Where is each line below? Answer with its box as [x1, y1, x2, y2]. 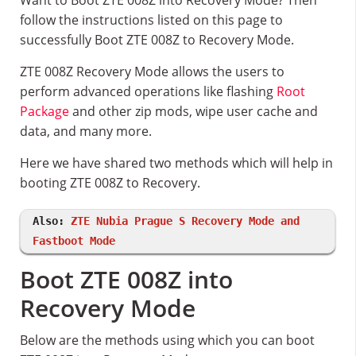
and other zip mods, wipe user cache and [69, 103, 318, 120]
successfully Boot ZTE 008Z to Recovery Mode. [20, 31, 294, 48]
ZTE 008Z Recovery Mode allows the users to [20, 63, 284, 80]
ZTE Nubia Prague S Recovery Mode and [71, 215, 300, 227]
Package [20, 103, 69, 120]
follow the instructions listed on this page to [20, 11, 283, 29]
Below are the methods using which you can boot [20, 331, 315, 349]
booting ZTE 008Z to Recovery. [20, 174, 200, 192]
